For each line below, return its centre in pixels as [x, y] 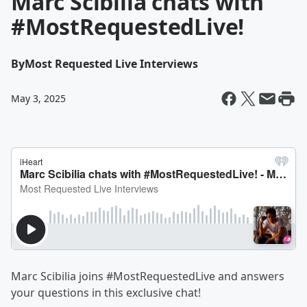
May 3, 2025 [38, 98]
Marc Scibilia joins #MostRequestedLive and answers [148, 276]
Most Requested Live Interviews [111, 64]
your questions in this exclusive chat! [106, 293]
